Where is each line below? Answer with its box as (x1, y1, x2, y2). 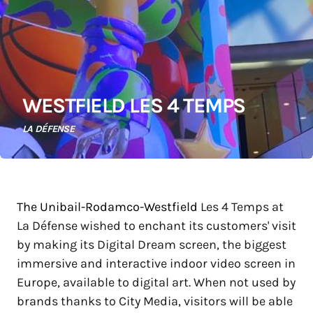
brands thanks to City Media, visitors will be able (17, 293, 293, 309)
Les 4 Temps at (198, 199, 284, 214)
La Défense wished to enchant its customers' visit (17, 218, 296, 233)
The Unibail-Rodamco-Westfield (17, 199, 198, 214)
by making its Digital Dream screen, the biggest (17, 237, 286, 252)
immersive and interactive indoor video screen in (17, 256, 296, 271)
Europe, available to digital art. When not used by (17, 275, 296, 290)
